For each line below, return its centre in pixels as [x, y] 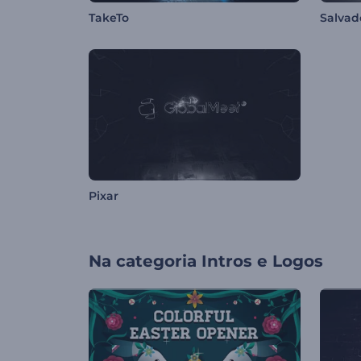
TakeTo [109, 18]
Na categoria [143, 261]
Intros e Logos [262, 261]
